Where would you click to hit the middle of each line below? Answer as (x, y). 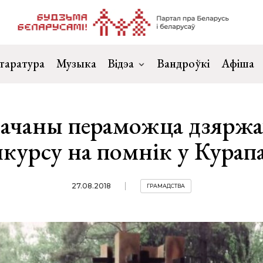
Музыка (76, 63)
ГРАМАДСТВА (166, 186)
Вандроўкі (183, 63)
